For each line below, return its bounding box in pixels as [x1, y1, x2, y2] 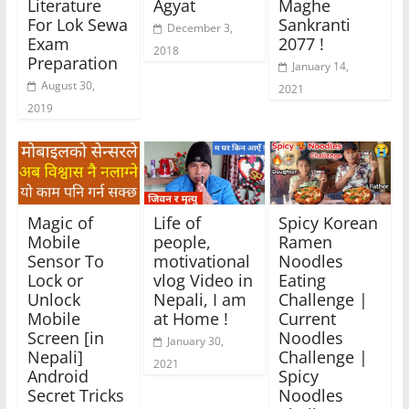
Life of [152, 212, 201, 235]
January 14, [292, 58, 350, 74]
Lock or [26, 269, 83, 292]
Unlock [26, 288, 80, 311]
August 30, [40, 77, 95, 93]
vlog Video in [152, 269, 253, 292]
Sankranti [278, 13, 351, 36]
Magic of [26, 212, 93, 235]
